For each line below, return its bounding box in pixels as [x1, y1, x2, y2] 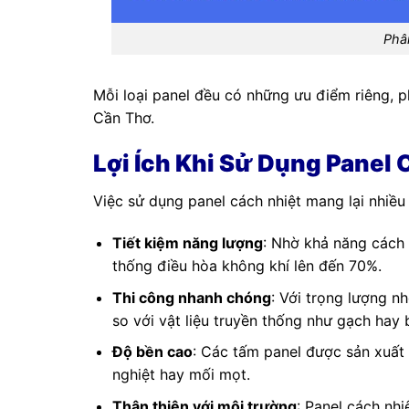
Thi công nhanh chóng [111, 288, 271, 307]
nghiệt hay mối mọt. [111, 365, 250, 384]
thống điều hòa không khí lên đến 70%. [111, 257, 382, 276]
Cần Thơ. [93, 108, 154, 127]
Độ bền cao [111, 342, 193, 362]
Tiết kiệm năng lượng [111, 234, 263, 253]
